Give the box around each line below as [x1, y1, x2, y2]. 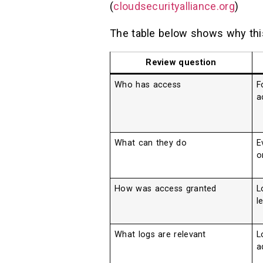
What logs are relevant [114, 229, 206, 240]
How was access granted [114, 183, 217, 194]
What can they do [114, 137, 187, 148]
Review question [146, 57, 217, 68]
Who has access [114, 79, 181, 90]
